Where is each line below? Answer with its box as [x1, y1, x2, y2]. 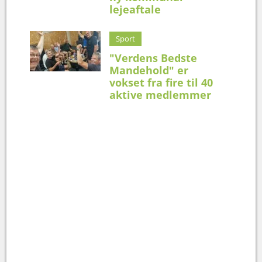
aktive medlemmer [109, 87, 212, 102]
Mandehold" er [109, 63, 189, 77]
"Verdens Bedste [109, 50, 198, 65]
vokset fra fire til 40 [109, 75, 213, 89]
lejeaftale [109, 2, 161, 16]
